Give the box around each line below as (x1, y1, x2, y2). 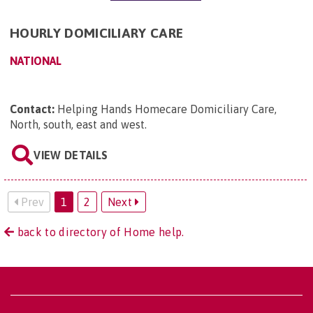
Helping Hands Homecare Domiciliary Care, (57, 102, 277, 115)
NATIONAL (10, 54, 61, 67)
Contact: (10, 102, 54, 115)
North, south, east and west (10, 117, 145, 131)
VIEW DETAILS (34, 148, 108, 161)
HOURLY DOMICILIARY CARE (10, 24, 184, 41)
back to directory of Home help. (14, 225, 184, 238)
